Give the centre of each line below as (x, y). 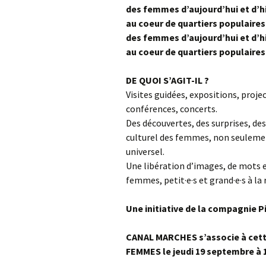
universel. (145, 151)
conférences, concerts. (172, 109)
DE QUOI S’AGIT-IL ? (167, 80)
